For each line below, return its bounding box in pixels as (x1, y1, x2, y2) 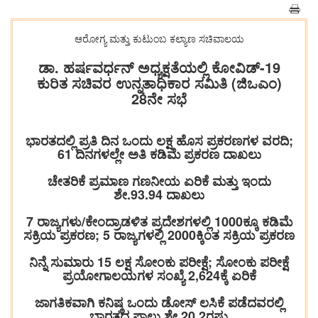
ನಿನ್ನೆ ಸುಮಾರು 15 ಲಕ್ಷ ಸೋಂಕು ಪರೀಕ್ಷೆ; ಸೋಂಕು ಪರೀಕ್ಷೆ (29, 253, 289, 271)
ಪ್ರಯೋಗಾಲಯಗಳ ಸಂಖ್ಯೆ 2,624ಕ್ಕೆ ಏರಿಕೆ (62, 266, 256, 285)
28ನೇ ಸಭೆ (131, 88, 187, 109)
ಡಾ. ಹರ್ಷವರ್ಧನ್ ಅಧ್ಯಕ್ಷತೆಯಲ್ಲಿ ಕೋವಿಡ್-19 (38, 57, 280, 77)
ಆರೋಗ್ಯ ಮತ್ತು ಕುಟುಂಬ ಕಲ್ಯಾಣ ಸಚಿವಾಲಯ (74, 31, 244, 45)
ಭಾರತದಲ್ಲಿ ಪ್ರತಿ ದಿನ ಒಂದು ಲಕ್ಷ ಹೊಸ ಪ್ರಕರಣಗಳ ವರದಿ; (25, 131, 293, 150)
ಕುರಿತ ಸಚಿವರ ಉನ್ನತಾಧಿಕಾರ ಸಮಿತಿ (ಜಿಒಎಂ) (36, 72, 282, 93)
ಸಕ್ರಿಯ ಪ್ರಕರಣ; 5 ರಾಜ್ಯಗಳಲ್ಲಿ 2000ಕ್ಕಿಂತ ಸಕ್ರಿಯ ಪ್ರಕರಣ (23, 226, 295, 244)
